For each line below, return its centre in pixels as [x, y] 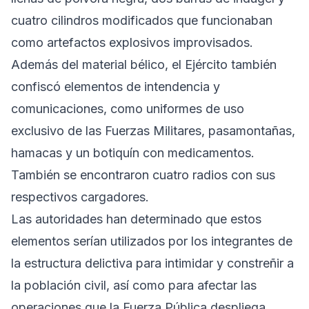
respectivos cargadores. [80, 197]
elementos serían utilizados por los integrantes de [152, 241]
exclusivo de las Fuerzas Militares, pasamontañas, [153, 131]
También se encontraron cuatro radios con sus [143, 175]
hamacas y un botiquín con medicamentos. [133, 153]
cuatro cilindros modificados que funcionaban [142, 20]
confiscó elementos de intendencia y [116, 87]
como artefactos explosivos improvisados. [132, 42]
